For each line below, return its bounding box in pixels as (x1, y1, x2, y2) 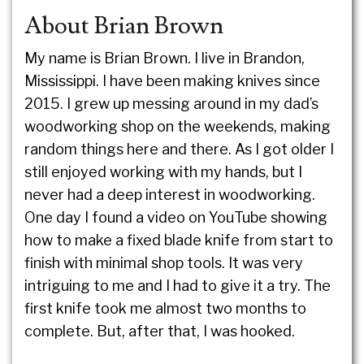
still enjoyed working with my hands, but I (24, 162, 302, 180)
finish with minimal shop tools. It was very (24, 253, 303, 271)
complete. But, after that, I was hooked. (24, 322, 295, 340)
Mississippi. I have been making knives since (24, 71, 320, 89)
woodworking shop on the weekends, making (24, 117, 331, 135)
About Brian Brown (24, 9, 223, 41)
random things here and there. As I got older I (24, 140, 334, 158)
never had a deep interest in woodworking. (24, 185, 315, 203)
